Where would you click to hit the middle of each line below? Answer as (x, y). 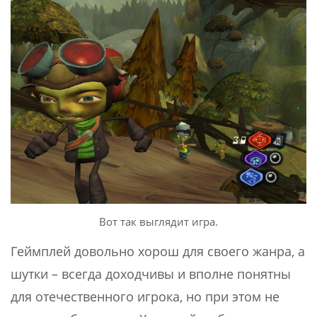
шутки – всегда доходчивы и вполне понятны (151, 273)
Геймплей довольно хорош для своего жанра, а (158, 251)
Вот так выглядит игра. (158, 221)
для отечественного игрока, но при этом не (145, 296)
